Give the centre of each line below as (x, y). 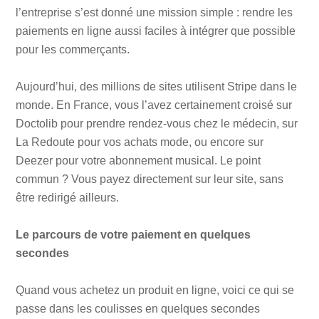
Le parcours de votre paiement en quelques (134, 235)
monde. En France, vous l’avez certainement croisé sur (154, 105)
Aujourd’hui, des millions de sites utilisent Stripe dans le (157, 87)
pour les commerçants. (73, 50)
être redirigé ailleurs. (68, 198)
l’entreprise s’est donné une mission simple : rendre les (155, 13)
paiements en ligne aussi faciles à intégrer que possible (156, 31)
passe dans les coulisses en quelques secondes (138, 309)
